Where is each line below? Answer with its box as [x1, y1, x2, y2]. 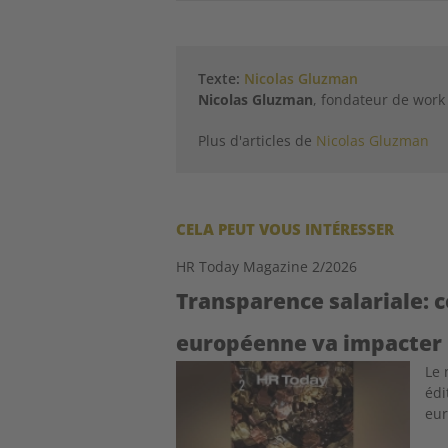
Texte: [198, 68, 245, 88]
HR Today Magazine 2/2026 [176, 256, 358, 276]
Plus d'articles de [198, 130, 317, 150]
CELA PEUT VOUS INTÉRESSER [176, 218, 395, 239]
